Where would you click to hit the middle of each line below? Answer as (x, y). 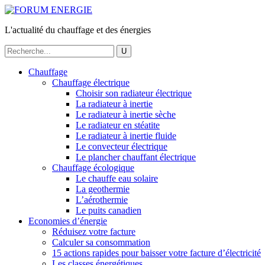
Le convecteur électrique (122, 146)
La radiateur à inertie (114, 104)
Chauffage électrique (91, 83)
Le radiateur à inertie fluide (126, 136)
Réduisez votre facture (94, 232)
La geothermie (103, 189)
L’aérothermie (102, 200)
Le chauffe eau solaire (117, 178)
